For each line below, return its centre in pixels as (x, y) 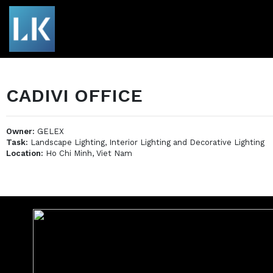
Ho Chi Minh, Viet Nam (88, 153)
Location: (25, 153)
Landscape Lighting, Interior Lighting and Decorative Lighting (146, 142)
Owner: (20, 131)
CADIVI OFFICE (74, 95)
